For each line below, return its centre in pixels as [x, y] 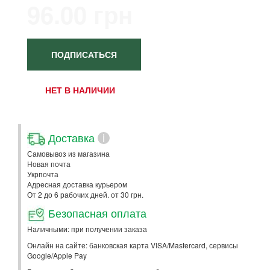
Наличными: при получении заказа [87, 229]
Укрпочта [43, 174]
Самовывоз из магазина [68, 153]
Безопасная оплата [96, 212]
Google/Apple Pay [57, 255]
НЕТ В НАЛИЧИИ [80, 90]
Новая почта [49, 164]
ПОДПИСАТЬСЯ [84, 54]
